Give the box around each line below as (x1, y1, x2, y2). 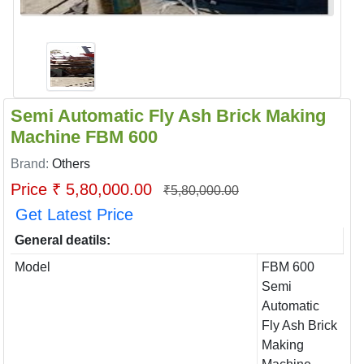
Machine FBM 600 (11, 127, 158, 147)
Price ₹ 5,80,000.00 (11, 180, 157, 198)
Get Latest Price (15, 206, 133, 223)
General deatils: (14, 233, 110, 247)
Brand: (11, 157, 52, 171)
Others (52, 157, 90, 171)
